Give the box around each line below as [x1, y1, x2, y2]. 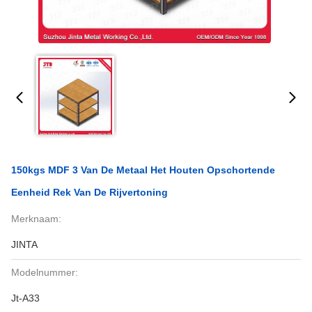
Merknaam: [11, 213, 61, 224]
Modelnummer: [11, 267, 78, 278]
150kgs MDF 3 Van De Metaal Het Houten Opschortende [11, 164, 275, 175]
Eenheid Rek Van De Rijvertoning [11, 187, 168, 198]
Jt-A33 [11, 292, 40, 304]
